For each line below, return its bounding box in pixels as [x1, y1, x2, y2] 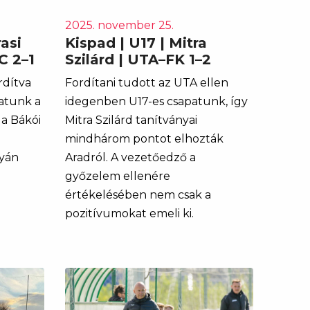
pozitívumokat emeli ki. [64, 206, 194, 220]
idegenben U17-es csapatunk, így [64, 94, 248, 108]
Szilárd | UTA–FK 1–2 [64, 51, 211, 68]
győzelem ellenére [64, 169, 170, 183]
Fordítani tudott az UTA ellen [64, 75, 228, 89]
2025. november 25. [64, 18, 174, 32]
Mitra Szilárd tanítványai [64, 113, 197, 127]
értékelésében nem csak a [64, 188, 211, 201]
